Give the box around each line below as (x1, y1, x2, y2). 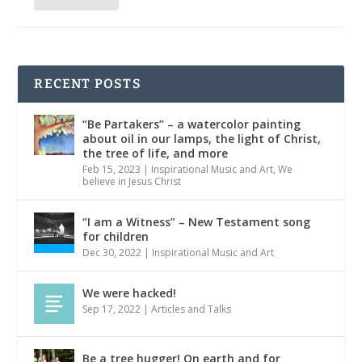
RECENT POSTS (34, 76, 141, 91)
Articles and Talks (151, 302, 232, 316)
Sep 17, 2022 (82, 302, 141, 316)
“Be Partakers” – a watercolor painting (82, 116, 301, 132)
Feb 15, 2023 (82, 162, 141, 176)
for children (82, 229, 149, 244)
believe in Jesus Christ (82, 175, 182, 188)
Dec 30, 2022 (82, 246, 142, 259)
